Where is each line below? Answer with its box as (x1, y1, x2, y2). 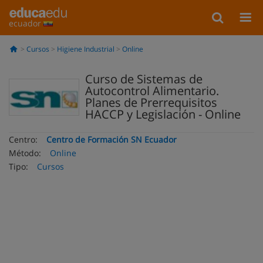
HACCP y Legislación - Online (85, 106, 241, 122)
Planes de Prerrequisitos (85, 95, 217, 110)
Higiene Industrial (56, 44, 114, 54)
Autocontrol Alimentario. (85, 83, 219, 99)
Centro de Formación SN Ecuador (46, 134, 177, 145)
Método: (9, 147, 41, 159)
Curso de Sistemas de (85, 71, 203, 87)
